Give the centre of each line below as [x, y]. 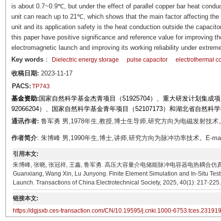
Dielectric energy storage [85, 60]
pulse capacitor [147, 60]
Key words [27, 59]
